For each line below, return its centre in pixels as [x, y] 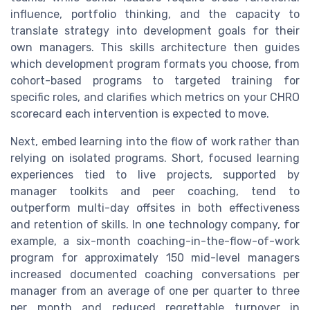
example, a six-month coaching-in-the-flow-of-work [155, 241]
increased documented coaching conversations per [155, 275]
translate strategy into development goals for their [155, 31]
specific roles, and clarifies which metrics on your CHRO [155, 98]
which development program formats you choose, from [155, 64]
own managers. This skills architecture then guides [155, 48]
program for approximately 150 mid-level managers [155, 258]
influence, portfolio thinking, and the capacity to [155, 15]
